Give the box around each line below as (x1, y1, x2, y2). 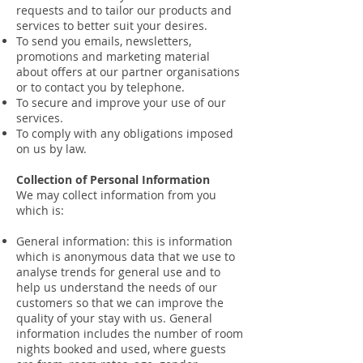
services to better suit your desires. (16, 18, 207, 33)
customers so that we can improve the (16, 295, 224, 310)
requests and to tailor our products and (16, 2, 232, 18)
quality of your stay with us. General (16, 310, 212, 326)
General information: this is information (16, 233, 233, 249)
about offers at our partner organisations (16, 64, 240, 79)
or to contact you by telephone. (16, 79, 185, 95)
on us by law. (16, 141, 87, 156)
